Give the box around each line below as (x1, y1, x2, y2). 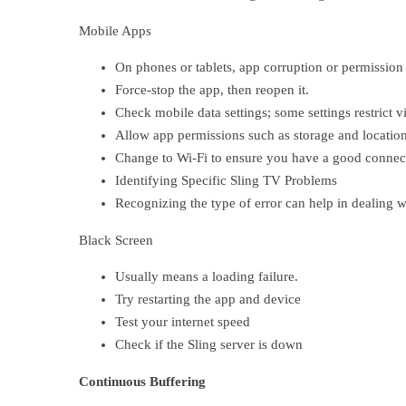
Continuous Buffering (79, 374, 206, 389)
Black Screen (79, 233, 153, 247)
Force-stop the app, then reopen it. (115, 82, 309, 97)
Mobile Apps (79, 24, 151, 38)
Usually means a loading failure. (115, 269, 298, 284)
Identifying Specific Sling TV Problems (115, 173, 337, 188)
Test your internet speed (115, 314, 250, 329)
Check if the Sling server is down (115, 337, 303, 352)
